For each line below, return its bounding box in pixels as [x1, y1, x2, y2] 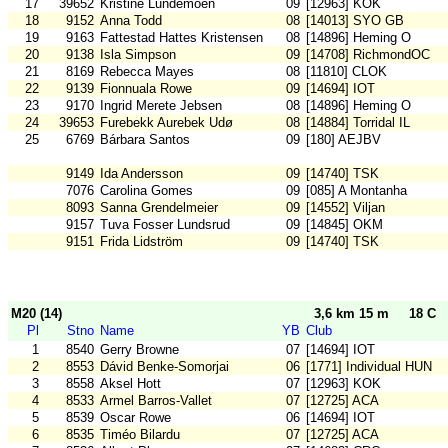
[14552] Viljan [306, 200, 385, 216]
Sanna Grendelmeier [100, 200, 218, 216]
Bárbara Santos [100, 132, 190, 148]
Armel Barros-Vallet [100, 393, 212, 409]
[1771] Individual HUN [306, 359, 432, 375]
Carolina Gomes [100, 183, 193, 199]
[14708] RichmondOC [306, 47, 430, 63]
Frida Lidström [100, 234, 183, 250]
